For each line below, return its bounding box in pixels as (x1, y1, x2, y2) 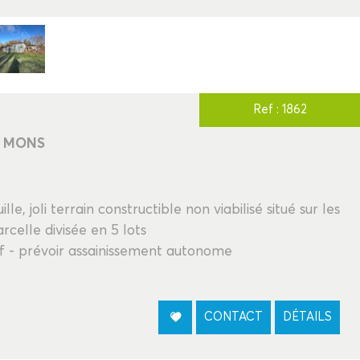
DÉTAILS (283, 310, 332, 323)
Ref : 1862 (252, 104, 307, 116)
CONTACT (204, 310, 263, 323)
